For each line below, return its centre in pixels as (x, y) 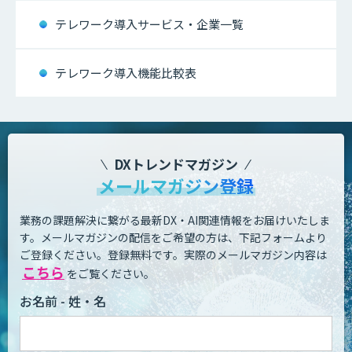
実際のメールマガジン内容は (255, 255)
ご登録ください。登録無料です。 (102, 255)
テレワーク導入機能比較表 (126, 73)
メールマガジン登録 (176, 186)
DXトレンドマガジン (176, 164)
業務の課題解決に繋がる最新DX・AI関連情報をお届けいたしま (175, 220)
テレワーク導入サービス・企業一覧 (149, 24)
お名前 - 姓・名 (63, 301)
